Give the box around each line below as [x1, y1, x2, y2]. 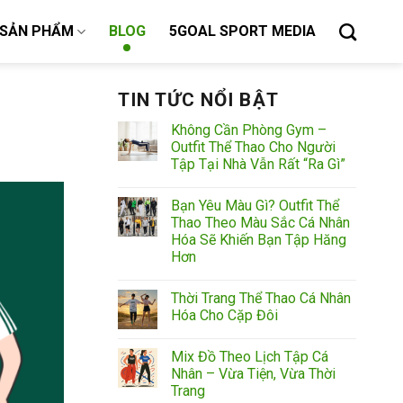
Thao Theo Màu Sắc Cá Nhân [171, 214, 350, 231]
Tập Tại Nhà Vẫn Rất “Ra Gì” [171, 156, 345, 173]
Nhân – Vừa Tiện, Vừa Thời [171, 365, 336, 382]
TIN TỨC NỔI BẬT [118, 89, 279, 111]
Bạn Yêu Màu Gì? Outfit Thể [171, 197, 339, 214]
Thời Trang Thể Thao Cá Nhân [171, 290, 351, 307]
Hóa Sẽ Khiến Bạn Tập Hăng [171, 231, 346, 248]
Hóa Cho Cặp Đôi [171, 307, 278, 324]
